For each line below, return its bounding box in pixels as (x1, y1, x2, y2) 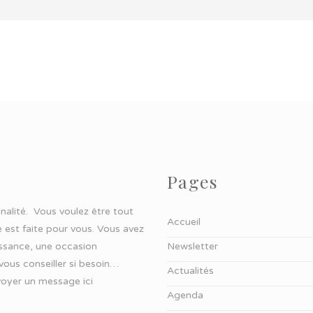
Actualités (167, 265, 214, 277)
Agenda (167, 289, 203, 302)
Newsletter (167, 240, 218, 253)
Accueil (167, 216, 201, 228)
